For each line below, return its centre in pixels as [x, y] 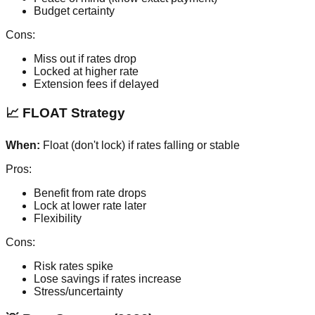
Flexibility [58, 219]
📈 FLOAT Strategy [65, 113]
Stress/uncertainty [78, 292]
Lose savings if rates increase [108, 279]
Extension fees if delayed [96, 84]
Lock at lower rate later [90, 206]
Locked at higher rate [86, 71]
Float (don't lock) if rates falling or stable [140, 146]
